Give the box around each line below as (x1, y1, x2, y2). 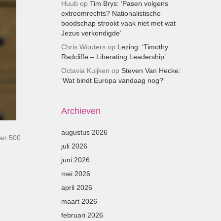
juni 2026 (61, 156, 90, 164)
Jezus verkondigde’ (61, 29, 121, 37)
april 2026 (61, 184, 92, 191)
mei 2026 (61, 170, 90, 178)
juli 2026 (61, 142, 87, 150)
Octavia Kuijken (61, 67, 110, 74)
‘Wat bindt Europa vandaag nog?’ (61, 76, 165, 84)
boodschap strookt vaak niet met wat (61, 19, 176, 27)
